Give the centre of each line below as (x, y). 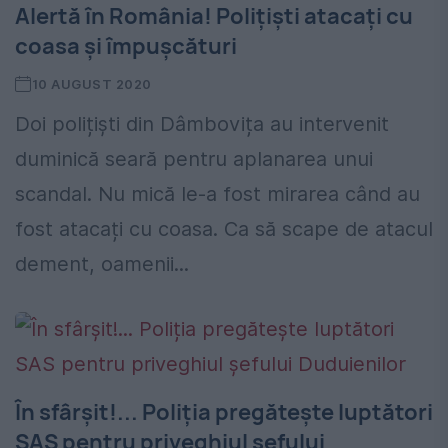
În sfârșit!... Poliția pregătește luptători (224, 412)
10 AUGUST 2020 (91, 84)
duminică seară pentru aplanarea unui (194, 159)
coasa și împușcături (126, 46)
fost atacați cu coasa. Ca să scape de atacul (224, 229)
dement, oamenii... (102, 264)
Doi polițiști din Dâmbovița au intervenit (202, 124)
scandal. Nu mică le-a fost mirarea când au (217, 194)
